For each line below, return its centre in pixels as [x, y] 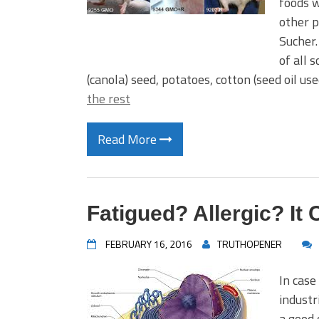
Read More [129, 139]
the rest [109, 99]
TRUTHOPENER [250, 244]
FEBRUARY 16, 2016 [149, 244]
